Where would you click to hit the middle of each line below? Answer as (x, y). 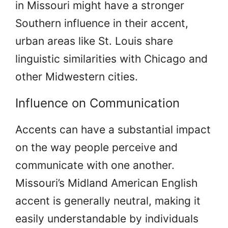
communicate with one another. (95, 165)
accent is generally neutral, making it (108, 201)
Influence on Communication (97, 103)
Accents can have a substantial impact (113, 129)
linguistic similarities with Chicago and (111, 59)
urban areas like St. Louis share (94, 41)
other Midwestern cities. (77, 76)
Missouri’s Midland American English (106, 183)
